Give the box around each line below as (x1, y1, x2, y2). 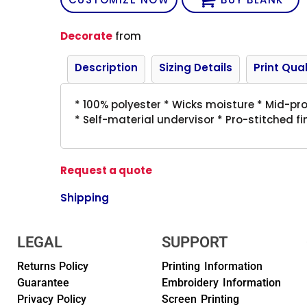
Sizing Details (159, 60, 233, 75)
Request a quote (60, 162, 153, 177)
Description (75, 60, 138, 75)
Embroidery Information (161, 276, 281, 289)
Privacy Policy (16, 293, 87, 306)
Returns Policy (16, 260, 89, 273)
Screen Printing (161, 293, 239, 306)
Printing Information (161, 260, 262, 273)
